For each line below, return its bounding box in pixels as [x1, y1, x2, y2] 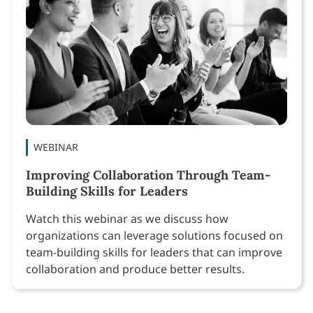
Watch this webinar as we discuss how [26, 210, 228, 226]
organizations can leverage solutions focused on [26, 227, 283, 243]
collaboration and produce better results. [26, 261, 245, 277]
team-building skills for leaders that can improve [26, 244, 282, 260]
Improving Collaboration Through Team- [26, 166, 270, 183]
